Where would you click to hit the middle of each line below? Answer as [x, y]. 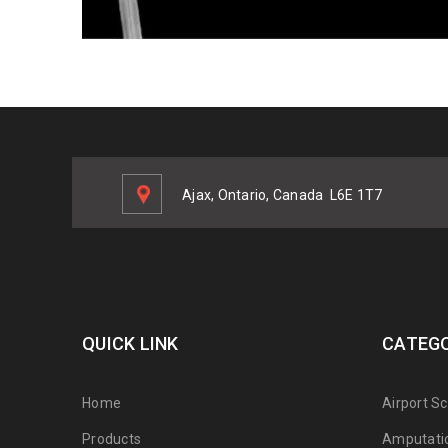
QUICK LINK [130, 343]
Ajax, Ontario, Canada [256, 194]
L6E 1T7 [356, 194]
